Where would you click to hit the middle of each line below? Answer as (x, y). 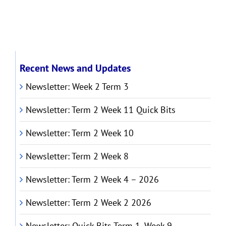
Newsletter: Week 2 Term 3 (77, 87)
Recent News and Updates (75, 68)
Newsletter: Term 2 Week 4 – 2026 (92, 180)
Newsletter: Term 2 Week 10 (79, 133)
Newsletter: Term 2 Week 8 (77, 156)
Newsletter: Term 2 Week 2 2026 (88, 203)
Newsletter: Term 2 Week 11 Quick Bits (100, 110)
